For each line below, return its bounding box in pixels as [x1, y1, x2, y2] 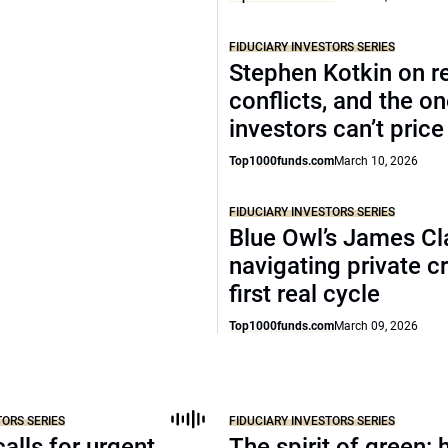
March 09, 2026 [334, 319, 419, 333]
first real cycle [229, 280, 381, 308]
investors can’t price [229, 115, 445, 143]
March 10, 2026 [334, 154, 419, 168]
